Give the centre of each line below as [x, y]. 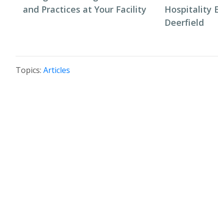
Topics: [29, 70]
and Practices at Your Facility [85, 9]
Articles [57, 70]
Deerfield [184, 22]
